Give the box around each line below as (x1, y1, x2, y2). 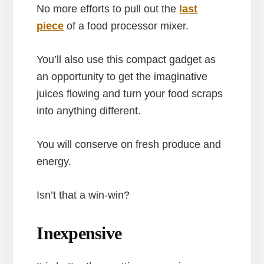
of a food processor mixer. (64, 19, 189, 32)
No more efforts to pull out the (37, 2, 180, 15)
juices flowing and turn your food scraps (37, 87, 223, 100)
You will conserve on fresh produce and (37, 138, 222, 150)
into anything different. (37, 104, 141, 117)
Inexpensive (37, 223, 122, 243)
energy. (37, 155, 72, 167)
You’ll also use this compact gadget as (37, 53, 216, 65)
